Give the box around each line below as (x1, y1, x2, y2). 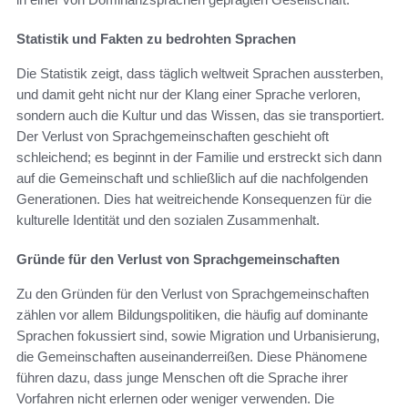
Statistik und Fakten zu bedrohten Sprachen (16, 30, 296, 46)
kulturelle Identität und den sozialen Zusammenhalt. (16, 211, 320, 228)
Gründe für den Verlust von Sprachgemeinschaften (16, 250, 340, 267)
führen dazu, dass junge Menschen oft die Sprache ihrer (16, 369, 348, 385)
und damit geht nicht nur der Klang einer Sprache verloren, (16, 86, 361, 102)
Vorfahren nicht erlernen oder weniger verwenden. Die (16, 390, 334, 406)
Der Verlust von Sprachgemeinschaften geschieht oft (16, 127, 329, 144)
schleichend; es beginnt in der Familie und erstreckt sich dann (16, 148, 382, 165)
